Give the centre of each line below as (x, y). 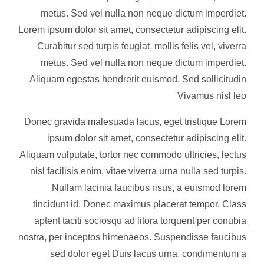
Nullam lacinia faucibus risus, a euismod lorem (149, 188)
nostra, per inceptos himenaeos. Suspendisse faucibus (132, 237)
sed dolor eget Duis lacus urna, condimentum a (148, 254)
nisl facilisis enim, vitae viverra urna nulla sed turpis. (138, 171)
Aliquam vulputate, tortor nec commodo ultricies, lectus (133, 155)
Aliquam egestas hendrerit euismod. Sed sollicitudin (138, 79)
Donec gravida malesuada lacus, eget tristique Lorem (135, 122)
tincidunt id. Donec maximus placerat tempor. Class (140, 204)
